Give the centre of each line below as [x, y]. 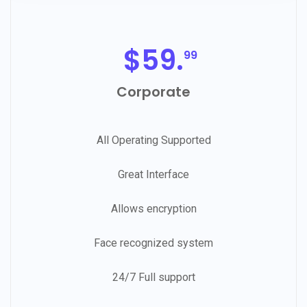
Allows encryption [153, 208]
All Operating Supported [153, 140]
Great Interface [153, 174]
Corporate [153, 91]
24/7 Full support [153, 277]
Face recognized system [153, 243]
